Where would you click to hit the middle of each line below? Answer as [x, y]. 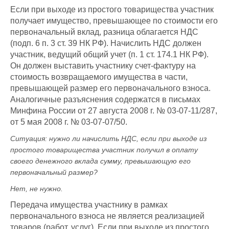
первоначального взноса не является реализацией [107, 216]
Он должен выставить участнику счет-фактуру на [103, 66]
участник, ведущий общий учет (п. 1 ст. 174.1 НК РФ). [109, 55]
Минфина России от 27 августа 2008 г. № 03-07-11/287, [114, 111]
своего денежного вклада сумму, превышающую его [100, 161]
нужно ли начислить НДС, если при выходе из [128, 139]
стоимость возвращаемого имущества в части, [99, 77]
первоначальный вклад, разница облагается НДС [104, 32]
